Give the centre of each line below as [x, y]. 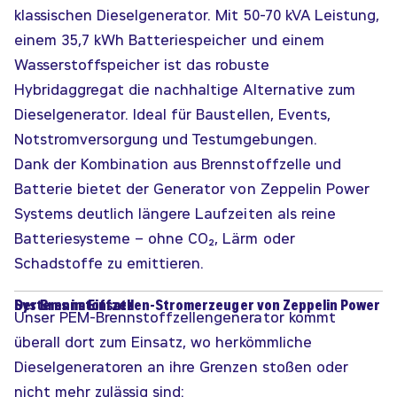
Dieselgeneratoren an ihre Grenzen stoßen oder [181, 367]
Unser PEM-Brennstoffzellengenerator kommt [175, 318]
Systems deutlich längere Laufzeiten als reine [175, 214]
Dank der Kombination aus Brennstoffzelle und [178, 164]
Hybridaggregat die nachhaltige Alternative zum [185, 90]
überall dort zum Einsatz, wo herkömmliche [163, 343]
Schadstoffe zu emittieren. [109, 264]
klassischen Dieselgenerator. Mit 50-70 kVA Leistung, [197, 16]
